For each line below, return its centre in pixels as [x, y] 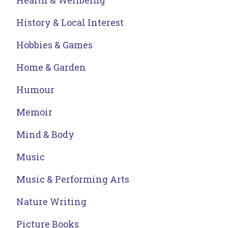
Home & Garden [51, 67]
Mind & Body [45, 135]
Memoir [34, 112]
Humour [35, 90]
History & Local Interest [70, 23]
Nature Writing [51, 202]
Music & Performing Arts [73, 179]
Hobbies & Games [54, 45]
